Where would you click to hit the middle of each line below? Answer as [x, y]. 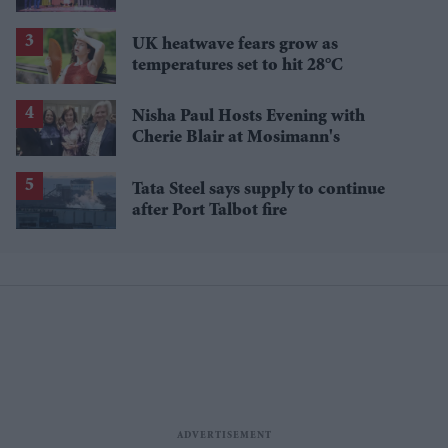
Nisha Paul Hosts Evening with [248, 117]
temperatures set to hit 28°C [237, 66]
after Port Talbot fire [209, 210]
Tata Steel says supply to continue [258, 189]
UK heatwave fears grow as [235, 45]
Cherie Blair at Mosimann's [236, 138]
